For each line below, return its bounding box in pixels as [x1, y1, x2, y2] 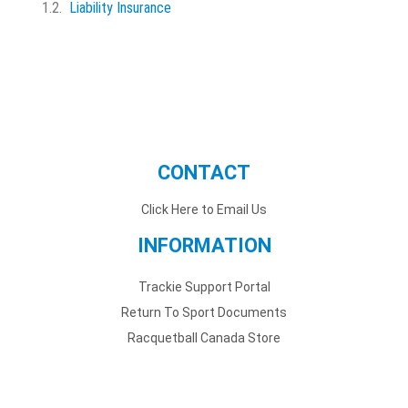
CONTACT [158, 160, 250, 184]
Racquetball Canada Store [127, 330, 280, 345]
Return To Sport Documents [121, 304, 287, 320]
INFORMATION [137, 233, 271, 257]
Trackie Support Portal [138, 279, 270, 294]
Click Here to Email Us [141, 201, 267, 217]
